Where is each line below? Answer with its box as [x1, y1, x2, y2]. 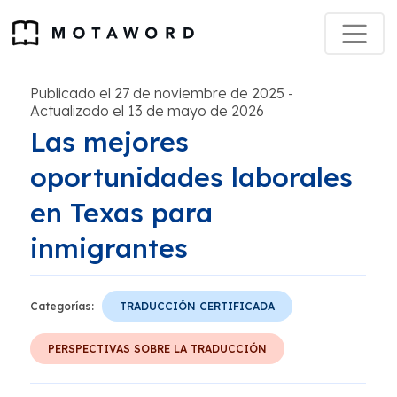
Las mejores [30, 125, 189, 159]
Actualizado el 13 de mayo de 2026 [30, 102, 264, 120]
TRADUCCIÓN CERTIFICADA [120, 300, 275, 313]
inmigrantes [30, 231, 188, 265]
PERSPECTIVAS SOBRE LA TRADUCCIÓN [48, 342, 267, 355]
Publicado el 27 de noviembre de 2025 [30, 84, 284, 102]
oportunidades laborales [30, 160, 353, 194]
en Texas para [30, 196, 213, 230]
